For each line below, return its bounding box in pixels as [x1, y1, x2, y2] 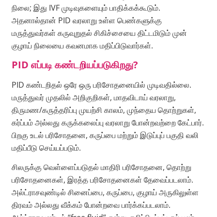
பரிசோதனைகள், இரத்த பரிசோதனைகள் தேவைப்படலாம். [12, 174, 193, 186]
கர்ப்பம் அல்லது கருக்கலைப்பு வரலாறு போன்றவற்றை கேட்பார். [12, 117, 204, 128]
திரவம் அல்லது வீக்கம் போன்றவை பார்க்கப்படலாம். [12, 200, 170, 211]
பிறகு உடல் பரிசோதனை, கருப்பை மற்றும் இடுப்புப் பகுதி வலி [12, 129, 199, 140]
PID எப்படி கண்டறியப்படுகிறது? [12, 58, 138, 71]
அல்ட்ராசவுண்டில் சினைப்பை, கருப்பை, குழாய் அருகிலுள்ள [12, 187, 199, 198]
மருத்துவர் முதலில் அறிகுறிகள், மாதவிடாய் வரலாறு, [12, 92, 176, 103]
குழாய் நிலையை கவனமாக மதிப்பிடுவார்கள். [12, 40, 153, 51]
